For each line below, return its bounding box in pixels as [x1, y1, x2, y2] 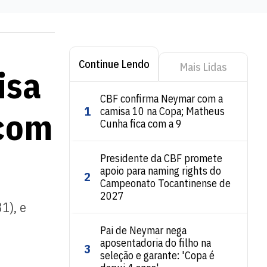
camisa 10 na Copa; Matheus [100, 104, 225, 118]
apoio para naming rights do [100, 164, 221, 178]
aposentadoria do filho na [100, 236, 211, 250]
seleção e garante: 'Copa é [100, 249, 215, 262]
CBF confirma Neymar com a [100, 92, 223, 105]
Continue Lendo [78, 57, 150, 71]
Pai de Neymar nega [100, 223, 187, 237]
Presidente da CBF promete [100, 151, 222, 165]
